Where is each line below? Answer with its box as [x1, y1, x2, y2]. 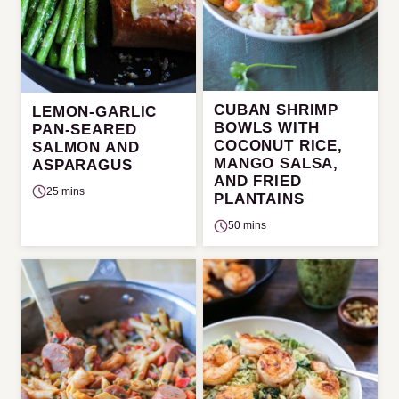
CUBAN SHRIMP [214, 102, 339, 119]
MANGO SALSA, [214, 155, 339, 173]
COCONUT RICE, [214, 137, 344, 155]
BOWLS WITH [214, 119, 320, 137]
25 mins [46, 184, 85, 198]
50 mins [228, 219, 266, 232]
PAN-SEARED [32, 120, 137, 138]
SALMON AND [32, 138, 140, 156]
